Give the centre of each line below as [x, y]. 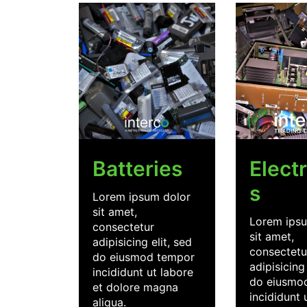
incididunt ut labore [143, 272]
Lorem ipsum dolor [141, 197]
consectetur [123, 227]
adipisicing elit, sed [142, 242]
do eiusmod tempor [143, 257]
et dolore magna [135, 287]
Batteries [137, 169]
